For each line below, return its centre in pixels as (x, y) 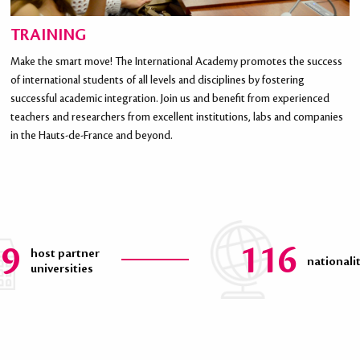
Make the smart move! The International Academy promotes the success (177, 62)
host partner (65, 254)
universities (61, 269)
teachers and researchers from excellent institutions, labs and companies (177, 118)
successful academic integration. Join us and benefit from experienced (170, 99)
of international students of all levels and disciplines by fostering (158, 81)
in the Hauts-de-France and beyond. (92, 136)
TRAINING (49, 36)
